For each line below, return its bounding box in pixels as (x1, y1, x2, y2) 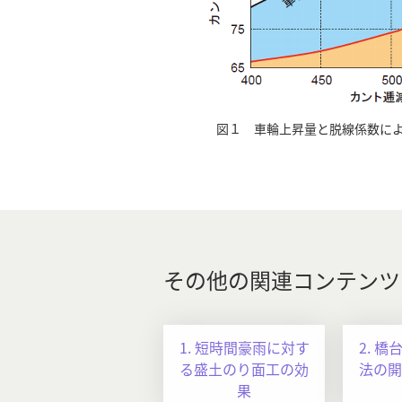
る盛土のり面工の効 (179, 358, 309, 380)
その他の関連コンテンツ (163, 264, 400, 296)
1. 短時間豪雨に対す (179, 336, 310, 359)
